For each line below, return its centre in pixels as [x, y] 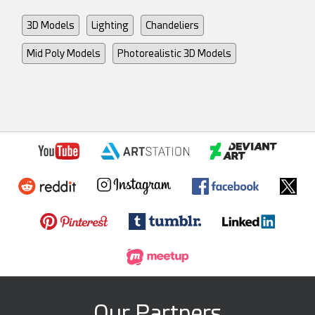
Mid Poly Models [64, 54]
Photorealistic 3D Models [175, 54]
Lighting [110, 26]
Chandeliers [173, 26]
